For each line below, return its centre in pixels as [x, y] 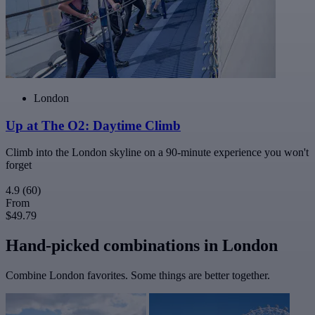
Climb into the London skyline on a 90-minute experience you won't [157, 153]
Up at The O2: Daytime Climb [93, 125]
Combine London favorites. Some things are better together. [138, 276]
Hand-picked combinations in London [142, 246]
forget [19, 165]
